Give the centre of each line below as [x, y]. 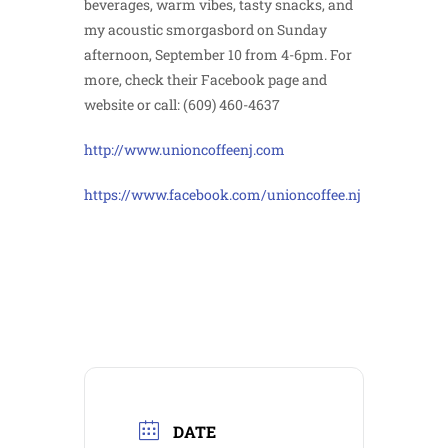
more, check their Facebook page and [205, 79]
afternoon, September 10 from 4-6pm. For [218, 54]
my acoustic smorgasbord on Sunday [205, 29]
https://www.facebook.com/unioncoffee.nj [222, 194]
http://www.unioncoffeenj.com [184, 149]
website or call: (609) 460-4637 [182, 104]
